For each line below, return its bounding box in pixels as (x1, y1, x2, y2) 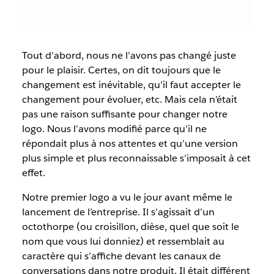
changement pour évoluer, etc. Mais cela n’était (21, 93, 237, 106)
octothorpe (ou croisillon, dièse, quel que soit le (21, 220, 239, 234)
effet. (21, 166, 50, 180)
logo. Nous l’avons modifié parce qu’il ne (21, 122, 207, 136)
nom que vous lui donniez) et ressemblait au (21, 235, 224, 248)
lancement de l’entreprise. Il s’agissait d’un (21, 206, 215, 219)
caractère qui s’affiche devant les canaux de (21, 250, 221, 263)
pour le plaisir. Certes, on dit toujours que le (21, 64, 221, 77)
